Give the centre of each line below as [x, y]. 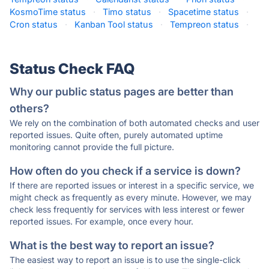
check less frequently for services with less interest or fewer [127, 209]
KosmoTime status [48, 12]
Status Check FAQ [72, 69]
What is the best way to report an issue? [112, 245]
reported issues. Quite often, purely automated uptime [116, 135]
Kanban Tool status [114, 24]
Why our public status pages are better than [122, 92]
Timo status [127, 12]
